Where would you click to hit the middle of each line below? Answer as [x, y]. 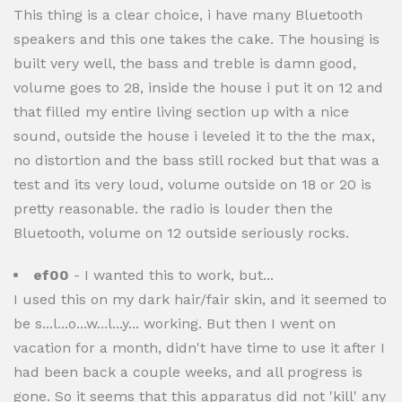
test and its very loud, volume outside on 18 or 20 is [192, 184]
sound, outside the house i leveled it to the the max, [194, 136]
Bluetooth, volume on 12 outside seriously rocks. [181, 233]
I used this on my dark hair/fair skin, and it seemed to [200, 299]
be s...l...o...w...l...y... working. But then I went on [175, 323]
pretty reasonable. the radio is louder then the [173, 209]
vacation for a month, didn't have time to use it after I [199, 348]
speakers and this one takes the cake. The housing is [197, 39]
